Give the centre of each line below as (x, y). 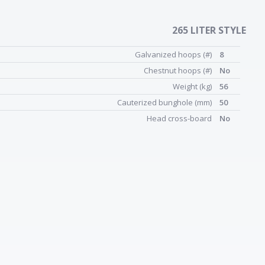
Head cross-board (180, 118)
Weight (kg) (193, 86)
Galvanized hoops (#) (174, 54)
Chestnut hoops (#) (179, 70)
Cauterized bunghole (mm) (165, 102)
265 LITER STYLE (209, 30)
